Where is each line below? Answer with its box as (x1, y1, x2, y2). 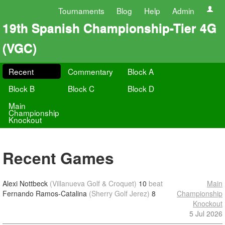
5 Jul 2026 (189, 208, 222, 218)
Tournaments (58, 5, 104, 16)
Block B (9, 83, 35, 94)
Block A (127, 66, 154, 77)
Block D (127, 83, 154, 94)
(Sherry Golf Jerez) (89, 188, 150, 198)
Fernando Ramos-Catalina (3, 188, 87, 198)
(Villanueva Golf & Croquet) (50, 178, 137, 188)
